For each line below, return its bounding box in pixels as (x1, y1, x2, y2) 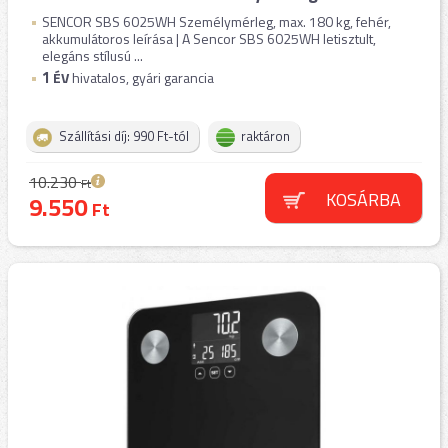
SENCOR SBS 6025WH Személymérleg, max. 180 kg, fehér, (42, 11, 391, 32)
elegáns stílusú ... (42, 45, 143, 66)
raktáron (241, 126, 290, 146)
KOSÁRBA (325, 186, 401, 213)
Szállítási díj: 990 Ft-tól (59, 126, 189, 146)
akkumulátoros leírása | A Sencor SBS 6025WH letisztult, (42, 28, 376, 49)
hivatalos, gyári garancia (69, 67, 214, 88)
